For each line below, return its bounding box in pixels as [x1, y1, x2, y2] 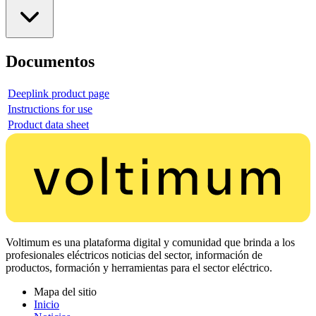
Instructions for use [8, 102, 92, 115]
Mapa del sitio [34, 286, 97, 298]
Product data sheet [8, 118, 89, 130]
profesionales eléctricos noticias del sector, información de [6, 249, 262, 262]
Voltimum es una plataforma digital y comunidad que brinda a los [6, 236, 295, 249]
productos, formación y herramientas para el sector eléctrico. [6, 262, 272, 274]
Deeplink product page [8, 87, 109, 99]
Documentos [6, 51, 95, 71]
